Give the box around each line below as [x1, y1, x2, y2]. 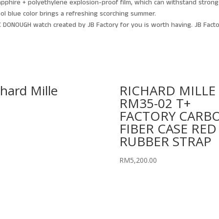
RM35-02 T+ [119, 94, 191, 112]
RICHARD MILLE [119, 81, 216, 99]
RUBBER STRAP [119, 132, 212, 150]
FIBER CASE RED [119, 119, 217, 137]
